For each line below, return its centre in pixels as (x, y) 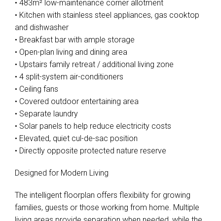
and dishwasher (42, 27)
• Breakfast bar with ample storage (75, 40)
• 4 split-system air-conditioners (69, 77)
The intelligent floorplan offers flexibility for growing (103, 195)
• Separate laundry (46, 114)
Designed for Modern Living (62, 173)
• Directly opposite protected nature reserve (91, 151)
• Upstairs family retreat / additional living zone (94, 64)
